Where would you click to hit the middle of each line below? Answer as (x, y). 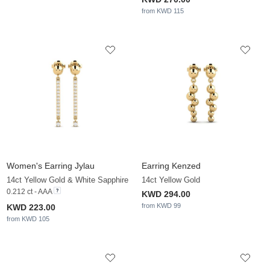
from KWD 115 (163, 11)
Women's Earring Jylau (51, 166)
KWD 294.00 (166, 194)
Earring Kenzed (171, 166)
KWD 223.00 (31, 208)
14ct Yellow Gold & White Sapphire (67, 180)
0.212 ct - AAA (29, 192)
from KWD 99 (161, 206)
